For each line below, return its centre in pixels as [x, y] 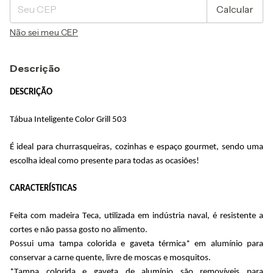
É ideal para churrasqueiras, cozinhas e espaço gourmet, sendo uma [136, 147]
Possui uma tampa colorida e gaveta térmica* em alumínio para [136, 244]
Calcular [235, 9]
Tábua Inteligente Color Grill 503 [68, 119]
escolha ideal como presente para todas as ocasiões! [105, 161]
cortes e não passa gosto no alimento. [79, 230]
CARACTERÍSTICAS [43, 188]
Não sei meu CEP [44, 32]
